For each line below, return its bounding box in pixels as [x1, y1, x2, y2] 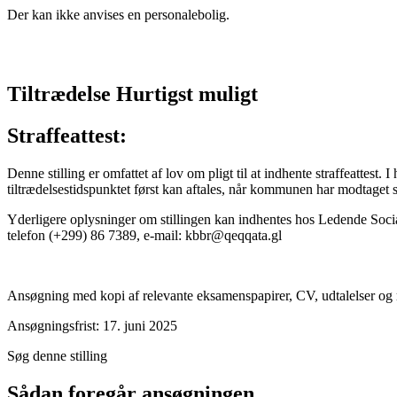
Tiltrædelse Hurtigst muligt [7, 82, 258, 106]
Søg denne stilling [7, 347, 107, 363]
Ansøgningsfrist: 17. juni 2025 [7, 317, 177, 333]
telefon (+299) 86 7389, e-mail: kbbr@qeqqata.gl [7, 227, 282, 243]
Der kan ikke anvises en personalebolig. [7, 7, 230, 23]
